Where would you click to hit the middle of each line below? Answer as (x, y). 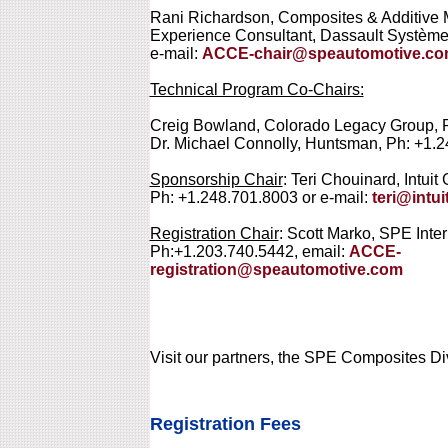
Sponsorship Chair (216, 179)
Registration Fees (225, 423)
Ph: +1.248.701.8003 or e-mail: (260, 197)
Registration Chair (214, 233)
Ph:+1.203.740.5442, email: (249, 251)
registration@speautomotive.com (276, 269)
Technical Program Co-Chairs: (256, 89)
